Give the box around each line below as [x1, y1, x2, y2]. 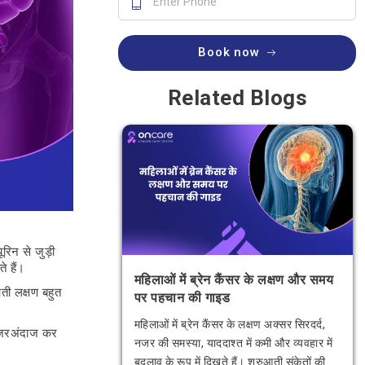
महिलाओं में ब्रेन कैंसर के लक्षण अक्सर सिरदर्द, [134, 318, 325, 332]
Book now [198, 45, 260, 59]
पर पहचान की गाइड [134, 290, 230, 306]
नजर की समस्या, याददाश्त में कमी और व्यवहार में [134, 336, 332, 350]
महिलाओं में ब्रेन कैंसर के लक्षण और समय [134, 272, 333, 288]
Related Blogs [167, 86, 307, 110]
